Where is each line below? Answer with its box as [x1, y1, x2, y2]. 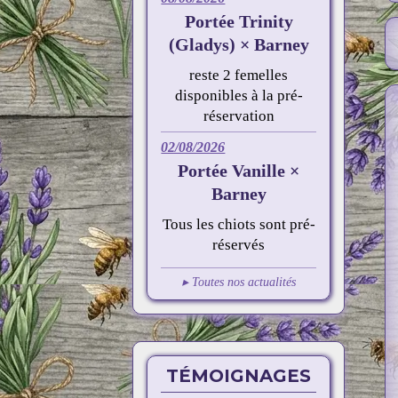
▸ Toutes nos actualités [181, 275, 296, 289]
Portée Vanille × [178, 161, 300, 180]
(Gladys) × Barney [168, 35, 309, 54]
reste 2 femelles [189, 67, 289, 84]
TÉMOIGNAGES [166, 365, 312, 386]
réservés [212, 236, 266, 253]
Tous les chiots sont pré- [162, 216, 315, 233]
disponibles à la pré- [174, 87, 303, 104]
